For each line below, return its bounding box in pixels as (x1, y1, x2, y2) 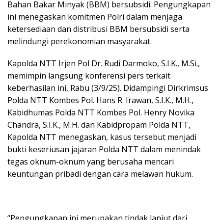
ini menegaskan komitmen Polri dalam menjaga (7, 11, 182, 23)
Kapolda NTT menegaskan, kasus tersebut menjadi (7, 132, 196, 143)
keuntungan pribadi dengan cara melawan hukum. (7, 168, 193, 180)
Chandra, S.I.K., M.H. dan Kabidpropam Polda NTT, (7, 119, 192, 131)
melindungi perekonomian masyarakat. (7, 36, 152, 47)
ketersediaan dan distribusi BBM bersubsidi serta (7, 24, 190, 35)
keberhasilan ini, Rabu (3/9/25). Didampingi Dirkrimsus (7, 82, 208, 94)
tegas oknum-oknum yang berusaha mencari (7, 156, 174, 167)
